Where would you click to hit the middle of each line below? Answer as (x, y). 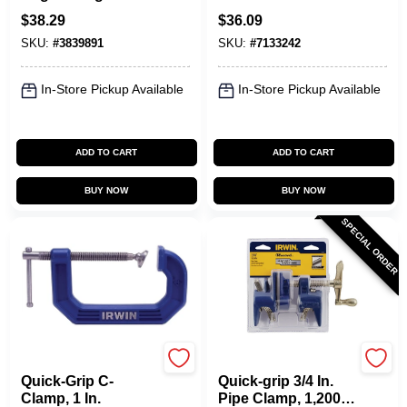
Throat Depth (263, 28)
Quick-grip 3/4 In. (275, 382)
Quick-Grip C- (67, 382)
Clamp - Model (69, 11)
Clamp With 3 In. (273, 11)
